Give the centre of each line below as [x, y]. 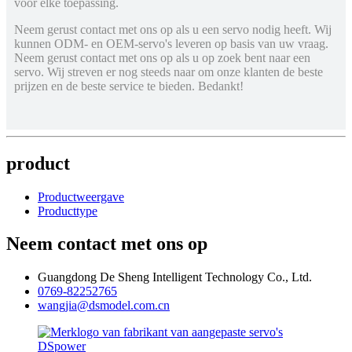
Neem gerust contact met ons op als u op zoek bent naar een [162, 57]
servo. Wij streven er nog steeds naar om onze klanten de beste [169, 71]
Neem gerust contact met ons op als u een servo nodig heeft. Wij [173, 29]
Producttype [68, 211]
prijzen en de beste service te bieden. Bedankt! [129, 86]
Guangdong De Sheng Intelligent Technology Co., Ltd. [175, 277]
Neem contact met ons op [107, 244]
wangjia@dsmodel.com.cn [104, 306]
